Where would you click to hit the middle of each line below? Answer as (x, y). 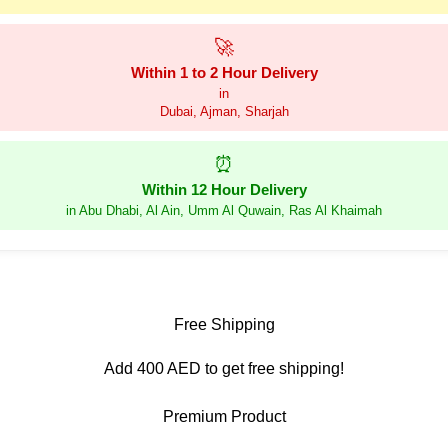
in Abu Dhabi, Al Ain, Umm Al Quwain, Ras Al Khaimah (224, 210)
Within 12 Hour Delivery (224, 189)
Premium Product (224, 416)
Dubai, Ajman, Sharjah (224, 111)
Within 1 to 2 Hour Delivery (224, 72)
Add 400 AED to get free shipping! (224, 368)
